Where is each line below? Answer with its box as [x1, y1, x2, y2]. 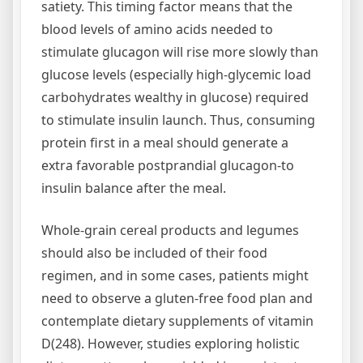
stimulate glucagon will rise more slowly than [41, 42, 318, 61]
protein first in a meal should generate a [41, 133, 288, 152]
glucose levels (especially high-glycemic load [41, 65, 311, 83]
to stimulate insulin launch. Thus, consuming [41, 110, 315, 129]
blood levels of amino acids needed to [41, 19, 273, 38]
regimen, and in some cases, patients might [41, 266, 309, 284]
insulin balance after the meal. [41, 178, 226, 197]
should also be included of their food [41, 243, 267, 262]
